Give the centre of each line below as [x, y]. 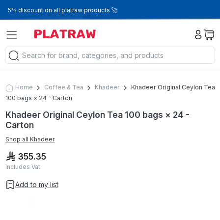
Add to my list [37, 185]
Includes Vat [23, 167]
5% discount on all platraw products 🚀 [63, 10]
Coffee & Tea [64, 87]
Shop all [17, 139]
